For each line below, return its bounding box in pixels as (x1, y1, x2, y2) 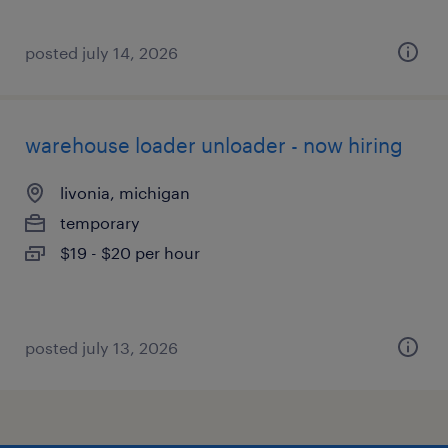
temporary (60, 213, 140, 232)
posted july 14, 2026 (25, 43, 178, 62)
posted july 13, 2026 (25, 338, 178, 357)
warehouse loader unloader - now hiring (25, 133, 403, 157)
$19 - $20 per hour (60, 243, 200, 262)
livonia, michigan (60, 183, 190, 202)
